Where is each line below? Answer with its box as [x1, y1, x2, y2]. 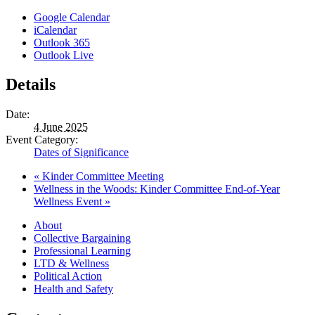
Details [6, 75, 56, 94]
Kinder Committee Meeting [39, 170, 164, 183]
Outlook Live [34, 49, 94, 61]
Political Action [34, 270, 102, 283]
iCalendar [34, 23, 77, 36]
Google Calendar [34, 11, 110, 23]
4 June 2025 [34, 121, 88, 134]
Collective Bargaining [34, 232, 131, 245]
